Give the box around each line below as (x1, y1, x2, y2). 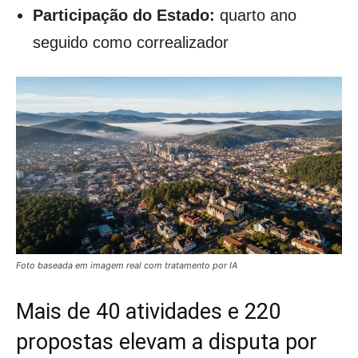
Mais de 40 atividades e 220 (16, 299, 280, 325)
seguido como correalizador (33, 33, 229, 51)
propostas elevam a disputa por (16, 329, 317, 356)
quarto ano (215, 6, 296, 24)
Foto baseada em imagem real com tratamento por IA (16, 260, 237, 272)
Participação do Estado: (33, 6, 215, 24)
